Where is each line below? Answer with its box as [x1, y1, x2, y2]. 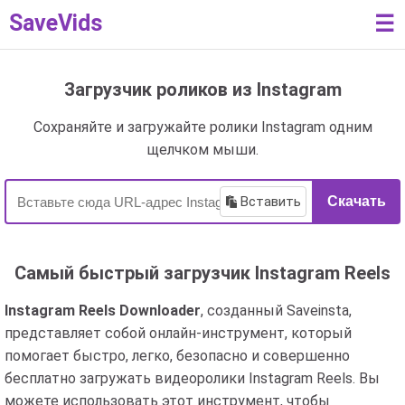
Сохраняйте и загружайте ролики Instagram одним [33, 118, 372, 136]
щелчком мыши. [146, 141, 259, 158]
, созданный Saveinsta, [201, 302, 352, 319]
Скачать [327, 193, 386, 209]
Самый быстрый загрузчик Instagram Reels [14, 262, 391, 284]
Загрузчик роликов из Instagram [63, 79, 342, 100]
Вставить [240, 193, 301, 210]
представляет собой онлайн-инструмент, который [5, 325, 352, 342]
